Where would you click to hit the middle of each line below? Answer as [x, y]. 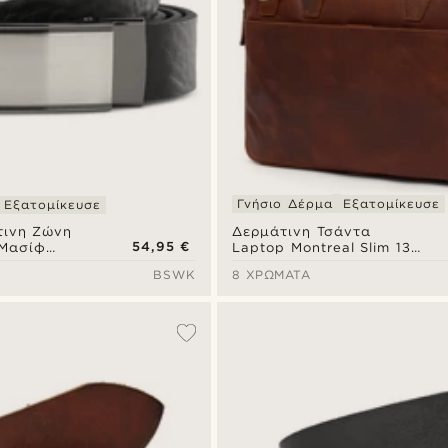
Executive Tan [283, 263]
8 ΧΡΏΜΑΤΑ [271, 275]
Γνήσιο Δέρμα [285, 204]
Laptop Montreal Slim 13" [325, 247]
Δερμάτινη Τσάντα [301, 231]
